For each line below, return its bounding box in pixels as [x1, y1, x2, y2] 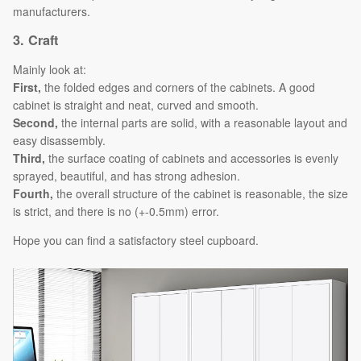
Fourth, [13, 185, 53, 201]
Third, [13, 150, 45, 166]
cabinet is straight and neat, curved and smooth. [13, 97, 259, 113]
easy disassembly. [13, 132, 106, 148]
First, [13, 79, 41, 95]
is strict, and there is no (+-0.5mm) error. [13, 203, 219, 219]
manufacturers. [13, 3, 90, 19]
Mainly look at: [13, 61, 86, 77]
